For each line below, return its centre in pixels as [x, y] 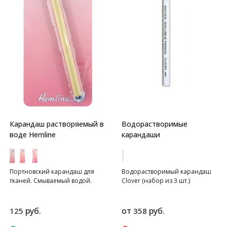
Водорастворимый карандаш [166, 172]
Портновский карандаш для [52, 172]
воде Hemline [33, 135]
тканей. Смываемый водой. [51, 181]
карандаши [141, 135]
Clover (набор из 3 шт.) [156, 181]
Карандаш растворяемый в [57, 124]
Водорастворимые [155, 124]
